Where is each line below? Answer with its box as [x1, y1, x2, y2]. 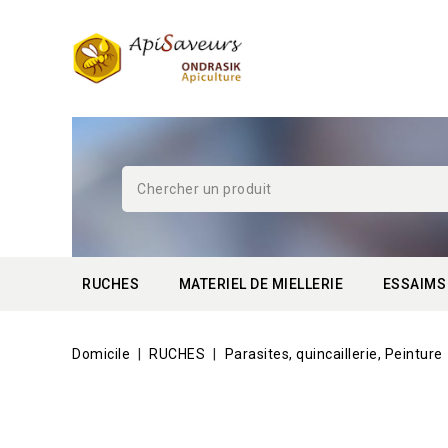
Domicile [72, 345, 130, 362]
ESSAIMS [382, 275, 446, 292]
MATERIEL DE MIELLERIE [178, 275, 343, 292]
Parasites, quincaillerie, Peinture [224, 345, 443, 362]
